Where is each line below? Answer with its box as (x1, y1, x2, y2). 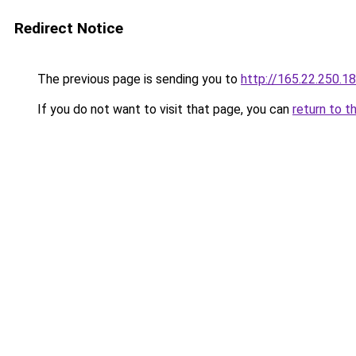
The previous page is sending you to (34, 72, 241, 87)
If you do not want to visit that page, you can (34, 102, 292, 117)
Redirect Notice (14, 19, 123, 37)
